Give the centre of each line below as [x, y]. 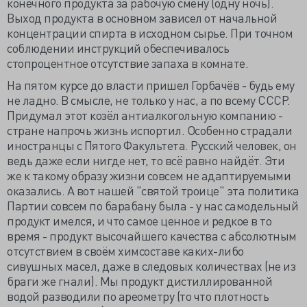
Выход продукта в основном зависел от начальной [142, 17]
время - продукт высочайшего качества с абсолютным [152, 235]
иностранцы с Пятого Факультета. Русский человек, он [152, 145]
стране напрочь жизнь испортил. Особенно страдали [149, 130]
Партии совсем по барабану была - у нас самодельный [152, 205]
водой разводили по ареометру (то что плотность [138, 296]
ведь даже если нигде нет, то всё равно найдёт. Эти [146, 160]
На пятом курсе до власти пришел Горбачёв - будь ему [151, 85]
